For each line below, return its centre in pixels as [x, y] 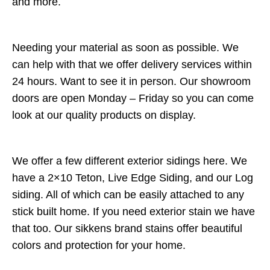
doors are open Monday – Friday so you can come [133, 98]
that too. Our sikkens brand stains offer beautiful [127, 228]
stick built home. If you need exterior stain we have [133, 212]
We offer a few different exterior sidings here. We [130, 161]
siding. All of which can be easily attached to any [128, 195]
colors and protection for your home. [100, 245]
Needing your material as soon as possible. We [125, 48]
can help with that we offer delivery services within [132, 64]
